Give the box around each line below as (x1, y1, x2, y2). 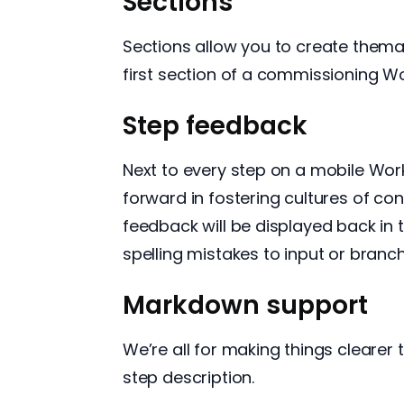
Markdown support (123, 288, 368, 324)
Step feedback (123, 108, 308, 144)
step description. (123, 366, 259, 390)
